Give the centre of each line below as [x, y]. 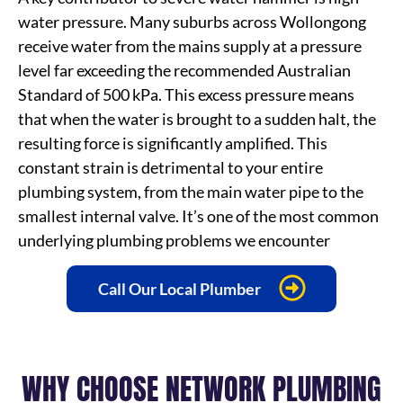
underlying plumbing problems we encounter [174, 240]
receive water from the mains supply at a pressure [190, 45]
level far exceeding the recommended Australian [184, 70]
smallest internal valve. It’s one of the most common [198, 215]
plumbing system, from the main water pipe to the [191, 191]
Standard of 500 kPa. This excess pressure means [186, 94]
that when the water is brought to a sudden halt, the [197, 118]
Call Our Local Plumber [179, 289]
